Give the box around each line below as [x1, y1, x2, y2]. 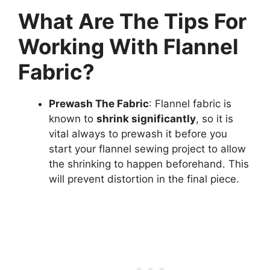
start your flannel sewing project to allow [49, 142, 246, 155]
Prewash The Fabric [49, 97, 149, 110]
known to [49, 112, 96, 125]
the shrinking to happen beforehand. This [49, 157, 249, 170]
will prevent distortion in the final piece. [49, 172, 239, 185]
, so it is [196, 112, 233, 125]
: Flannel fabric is [149, 97, 231, 110]
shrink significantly [96, 112, 196, 125]
